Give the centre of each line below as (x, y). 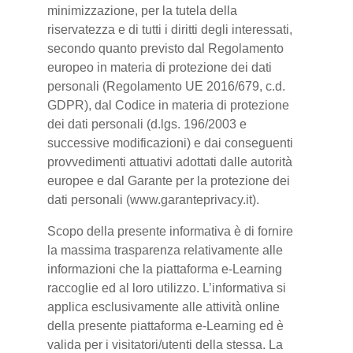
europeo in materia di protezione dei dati (160, 67)
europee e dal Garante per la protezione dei (169, 181)
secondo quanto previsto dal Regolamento (165, 48)
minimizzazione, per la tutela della (142, 11)
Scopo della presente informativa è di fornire (170, 231)
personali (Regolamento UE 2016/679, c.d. (166, 86)
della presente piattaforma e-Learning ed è (165, 326)
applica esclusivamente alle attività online (163, 307)
